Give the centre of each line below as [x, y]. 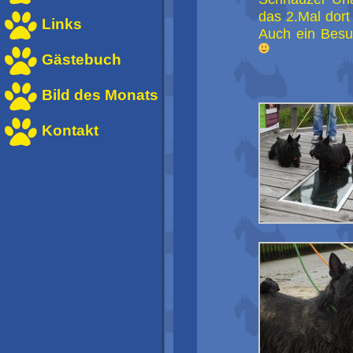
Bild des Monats [100, 95]
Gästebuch [82, 59]
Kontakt [70, 130]
